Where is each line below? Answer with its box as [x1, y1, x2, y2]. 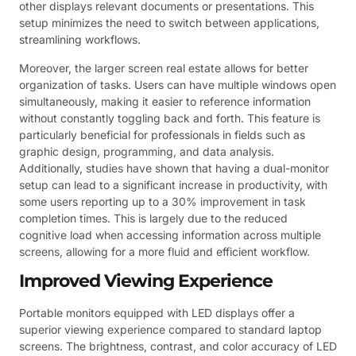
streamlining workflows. [19, 33, 141, 47]
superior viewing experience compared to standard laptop [19, 323, 322, 337]
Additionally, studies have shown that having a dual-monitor [19, 161, 329, 175]
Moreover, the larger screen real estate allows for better [19, 60, 308, 75]
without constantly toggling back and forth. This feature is [19, 110, 320, 125]
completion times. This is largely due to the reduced [19, 211, 288, 225]
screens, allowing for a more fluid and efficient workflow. [19, 244, 310, 258]
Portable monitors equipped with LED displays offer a [19, 306, 295, 320]
